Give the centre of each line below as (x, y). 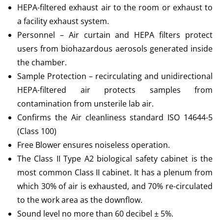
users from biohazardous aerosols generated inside (115, 49)
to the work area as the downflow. (80, 200)
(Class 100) (37, 131)
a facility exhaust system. (63, 21)
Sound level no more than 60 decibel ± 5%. (95, 214)
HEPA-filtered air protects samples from (115, 90)
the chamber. (42, 62)
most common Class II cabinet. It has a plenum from (115, 172)
